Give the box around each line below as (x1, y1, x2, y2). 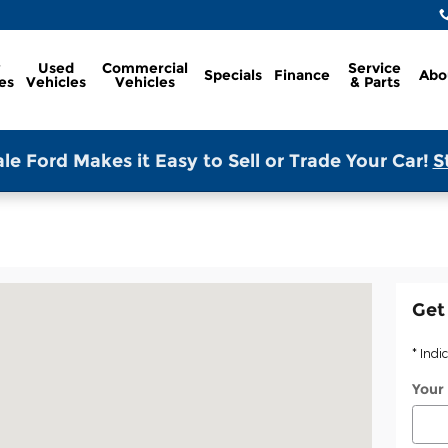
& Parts (349, 73, 400, 91)
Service (348, 59, 402, 77)
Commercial (102, 59, 189, 77)
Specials (204, 66, 263, 84)
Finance (274, 66, 331, 84)
